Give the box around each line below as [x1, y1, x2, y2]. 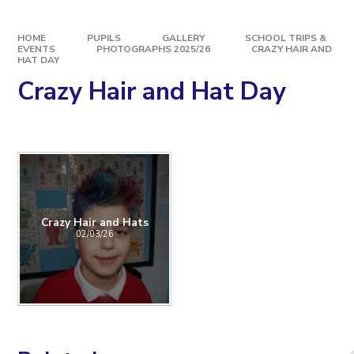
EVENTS [17, 43, 56, 56]
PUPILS [87, 32, 121, 45]
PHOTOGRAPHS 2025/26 [96, 43, 210, 56]
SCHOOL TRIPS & [245, 32, 327, 45]
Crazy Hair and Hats [40, 214, 149, 230]
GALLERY [161, 32, 205, 45]
